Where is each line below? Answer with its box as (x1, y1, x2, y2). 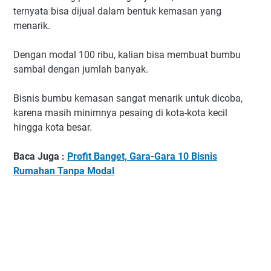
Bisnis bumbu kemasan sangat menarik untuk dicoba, (13, 93, 243, 105)
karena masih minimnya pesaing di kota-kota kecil (13, 107, 227, 119)
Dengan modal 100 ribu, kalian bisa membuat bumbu (13, 49, 241, 61)
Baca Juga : (13, 151, 67, 163)
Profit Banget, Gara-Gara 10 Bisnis (67, 151, 217, 163)
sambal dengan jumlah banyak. (13, 64, 148, 76)
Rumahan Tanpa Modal (13, 165, 114, 177)
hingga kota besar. (13, 122, 92, 134)
